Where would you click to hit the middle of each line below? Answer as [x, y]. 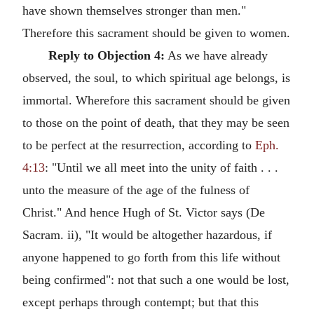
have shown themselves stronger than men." [134, 10]
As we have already [216, 55]
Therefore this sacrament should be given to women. [156, 33]
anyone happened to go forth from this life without [151, 257]
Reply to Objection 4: [106, 55]
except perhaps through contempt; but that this [141, 302]
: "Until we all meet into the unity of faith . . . [162, 167]
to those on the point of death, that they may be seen [156, 122]
